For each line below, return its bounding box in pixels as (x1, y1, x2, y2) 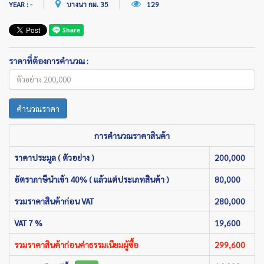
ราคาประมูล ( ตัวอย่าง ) (14, 151, 94, 163)
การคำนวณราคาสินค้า (94, 130, 170, 141)
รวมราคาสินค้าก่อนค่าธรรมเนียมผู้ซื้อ (14, 239, 138, 250)
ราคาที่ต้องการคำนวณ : (9, 55, 88, 66)
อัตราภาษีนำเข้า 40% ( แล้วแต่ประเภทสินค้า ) (14, 173, 169, 184)
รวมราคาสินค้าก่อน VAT (14, 195, 94, 206)
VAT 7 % (14, 217, 42, 228)
